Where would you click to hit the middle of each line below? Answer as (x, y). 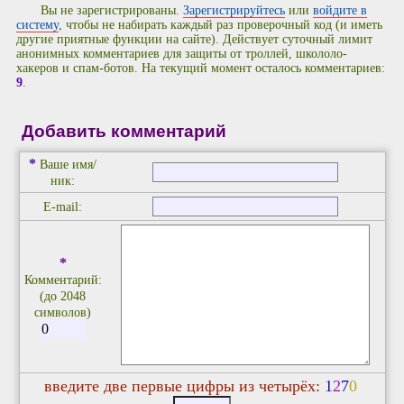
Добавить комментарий (124, 131)
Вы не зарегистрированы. (112, 11)
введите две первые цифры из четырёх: (184, 386)
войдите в (340, 11)
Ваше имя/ (68, 165)
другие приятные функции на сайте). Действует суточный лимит (194, 40)
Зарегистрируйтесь (234, 11)
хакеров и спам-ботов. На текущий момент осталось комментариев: (201, 69)
